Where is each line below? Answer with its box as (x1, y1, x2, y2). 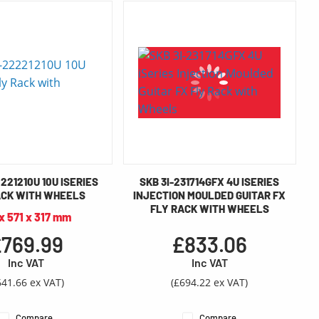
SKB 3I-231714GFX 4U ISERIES (140, 175, 280, 189)
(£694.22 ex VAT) (171, 276, 249, 290)
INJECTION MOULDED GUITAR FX (133, 189, 286, 202)
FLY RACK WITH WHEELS (150, 202, 269, 216)
